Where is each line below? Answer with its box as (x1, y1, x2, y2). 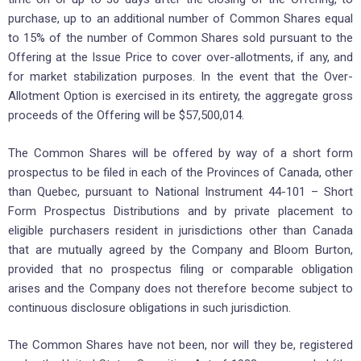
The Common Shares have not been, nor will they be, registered (8, 338, 353, 353)
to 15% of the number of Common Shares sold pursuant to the (8, 31, 353, 46)
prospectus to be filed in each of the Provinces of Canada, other (8, 164, 353, 180)
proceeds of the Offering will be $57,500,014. (8, 108, 244, 123)
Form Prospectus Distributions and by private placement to (8, 203, 353, 218)
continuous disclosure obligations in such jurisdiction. (8, 300, 291, 315)
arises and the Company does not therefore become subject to (8, 280, 353, 296)
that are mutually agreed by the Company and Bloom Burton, (8, 242, 353, 257)
